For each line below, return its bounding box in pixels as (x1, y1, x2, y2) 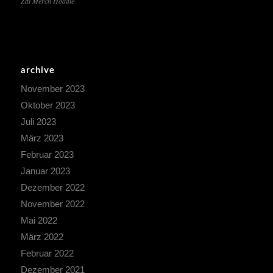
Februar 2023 (20, 149, 74, 160)
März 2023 (20, 132, 63, 143)
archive (20, 65, 55, 75)
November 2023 (20, 83, 85, 94)
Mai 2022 (20, 214, 57, 225)
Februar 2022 (20, 247, 74, 258)
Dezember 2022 (20, 182, 85, 193)
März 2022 (20, 231, 63, 242)
